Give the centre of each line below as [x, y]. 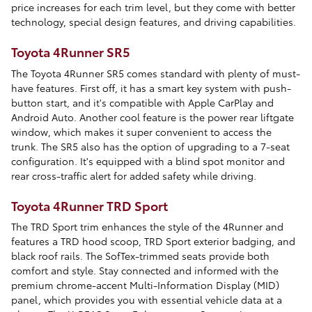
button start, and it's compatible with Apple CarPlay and [142, 102]
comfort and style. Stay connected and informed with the [145, 270]
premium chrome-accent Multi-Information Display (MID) [145, 285]
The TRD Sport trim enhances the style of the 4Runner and [147, 226]
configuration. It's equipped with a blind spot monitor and [148, 161]
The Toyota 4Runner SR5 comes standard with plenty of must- [156, 73]
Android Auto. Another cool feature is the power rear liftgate [153, 117]
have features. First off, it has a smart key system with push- [151, 87]
